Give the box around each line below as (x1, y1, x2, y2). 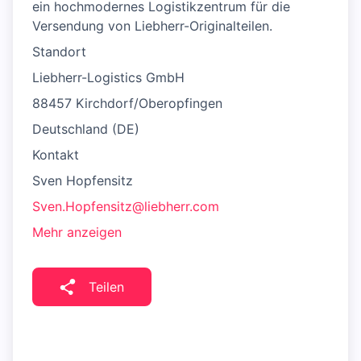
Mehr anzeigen (32, 224, 122, 240)
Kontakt (32, 147, 79, 163)
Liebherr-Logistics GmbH (32, 69, 185, 85)
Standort (32, 44, 86, 60)
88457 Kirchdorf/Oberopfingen (32, 95, 222, 111)
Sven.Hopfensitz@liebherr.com (32, 198, 219, 214)
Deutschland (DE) (32, 121, 139, 137)
